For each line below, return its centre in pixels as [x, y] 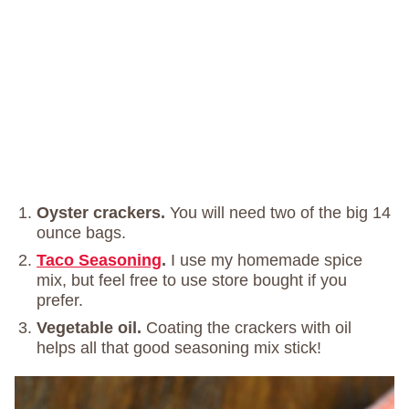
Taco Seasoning [99, 261]
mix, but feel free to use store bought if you [192, 281]
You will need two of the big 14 [280, 213]
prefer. [60, 301]
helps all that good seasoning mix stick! [179, 348]
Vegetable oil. [91, 328]
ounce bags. [81, 233]
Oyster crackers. [103, 213]
